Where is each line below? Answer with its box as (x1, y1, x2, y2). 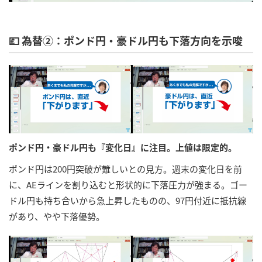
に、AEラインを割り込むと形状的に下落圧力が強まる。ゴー (9, 178, 247, 191)
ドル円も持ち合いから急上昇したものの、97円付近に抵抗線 (9, 194, 246, 207)
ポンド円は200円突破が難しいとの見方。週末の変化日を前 (9, 163, 242, 175)
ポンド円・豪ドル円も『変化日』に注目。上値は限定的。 (9, 141, 237, 154)
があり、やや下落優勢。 (9, 210, 105, 223)
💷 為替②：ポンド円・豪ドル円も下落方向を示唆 (9, 32, 243, 48)
